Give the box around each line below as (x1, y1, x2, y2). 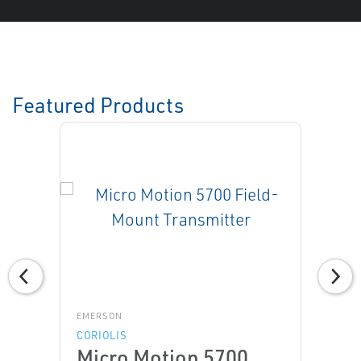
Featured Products (12, 92, 184, 118)
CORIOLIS (77, 329, 127, 342)
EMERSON (77, 310, 122, 322)
